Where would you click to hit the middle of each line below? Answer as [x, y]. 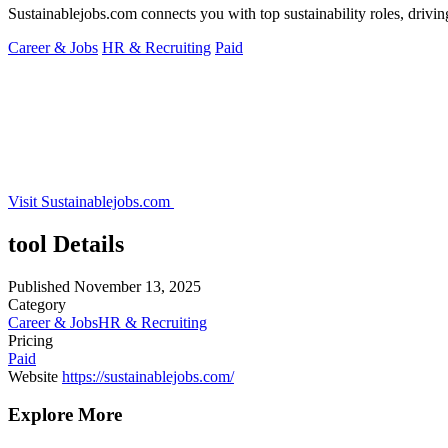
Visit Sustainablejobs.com [91, 201]
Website [33, 376]
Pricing [30, 340]
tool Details [66, 243]
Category [37, 304]
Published [39, 286]
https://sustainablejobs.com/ [148, 376]
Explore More [65, 415]
